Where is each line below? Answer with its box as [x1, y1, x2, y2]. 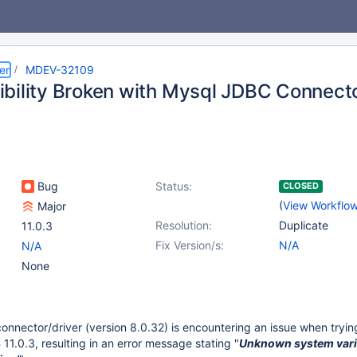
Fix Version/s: [155, 238, 224, 252]
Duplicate [279, 218, 328, 232]
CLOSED [283, 180, 319, 191]
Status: [155, 179, 192, 193]
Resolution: [155, 218, 212, 232]
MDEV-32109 [25, 63, 94, 76]
